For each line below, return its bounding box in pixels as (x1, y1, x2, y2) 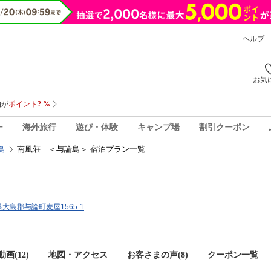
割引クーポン (198, 122, 250, 132)
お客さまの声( (127, 250, 181, 260)
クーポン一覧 (207, 250, 258, 260)
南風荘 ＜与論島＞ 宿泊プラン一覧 (17, 145, 145, 154)
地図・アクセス (48, 250, 108, 260)
